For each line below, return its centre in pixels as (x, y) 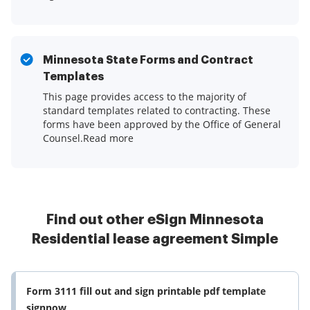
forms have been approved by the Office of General (162, 125)
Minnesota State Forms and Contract (148, 61)
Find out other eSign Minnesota (155, 220)
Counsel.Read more (88, 138)
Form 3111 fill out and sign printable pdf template (146, 291)
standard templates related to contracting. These (157, 111)
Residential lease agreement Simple (155, 239)
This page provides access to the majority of (145, 97)
